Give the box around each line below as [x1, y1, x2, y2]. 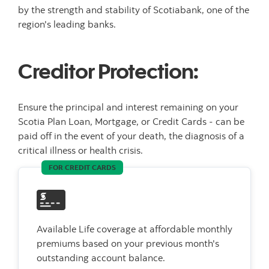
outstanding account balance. [37, 251, 168, 264]
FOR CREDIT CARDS [49, 162, 116, 172]
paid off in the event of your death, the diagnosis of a [18, 129, 244, 142]
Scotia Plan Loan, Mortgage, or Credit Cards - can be [18, 115, 244, 127]
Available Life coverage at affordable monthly [37, 222, 232, 235]
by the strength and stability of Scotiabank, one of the [18, 3, 249, 16]
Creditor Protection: [18, 56, 198, 83]
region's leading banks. [18, 17, 116, 30]
